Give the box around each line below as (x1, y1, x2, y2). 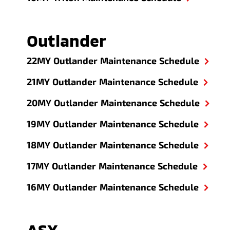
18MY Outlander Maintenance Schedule (27, 139, 199, 150)
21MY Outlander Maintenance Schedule (27, 76, 199, 87)
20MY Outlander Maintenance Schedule (27, 97, 200, 108)
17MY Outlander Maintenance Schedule (27, 160, 198, 171)
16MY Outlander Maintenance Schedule (27, 181, 199, 193)
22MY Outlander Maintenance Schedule (27, 55, 200, 66)
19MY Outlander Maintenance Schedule (27, 118, 199, 129)
